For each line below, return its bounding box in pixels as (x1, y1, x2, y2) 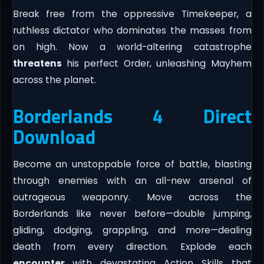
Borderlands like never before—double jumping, (12, 207, 252, 220)
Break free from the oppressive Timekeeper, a (12, 8, 252, 21)
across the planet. (12, 74, 96, 87)
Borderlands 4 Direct (12, 102, 252, 131)
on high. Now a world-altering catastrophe (12, 41, 252, 54)
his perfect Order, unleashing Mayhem (61, 57, 252, 70)
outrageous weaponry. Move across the (12, 191, 252, 204)
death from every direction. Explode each (12, 240, 252, 253)
